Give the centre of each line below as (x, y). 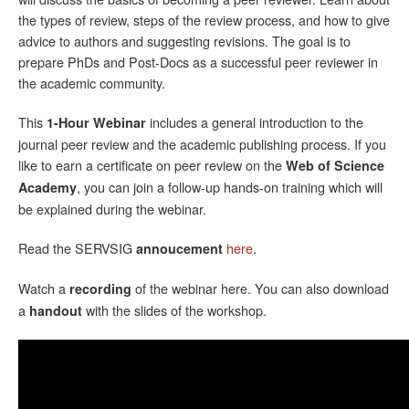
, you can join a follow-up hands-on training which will (230, 187)
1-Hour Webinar (96, 123)
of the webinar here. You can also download (262, 288)
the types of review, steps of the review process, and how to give (204, 20)
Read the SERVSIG (77, 248)
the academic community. (92, 83)
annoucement (181, 249)
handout (58, 311)
